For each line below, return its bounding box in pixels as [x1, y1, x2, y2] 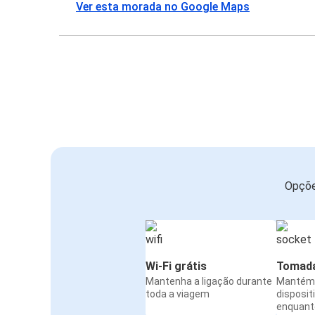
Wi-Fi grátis [146, 259, 207, 274]
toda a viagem [146, 288, 210, 300]
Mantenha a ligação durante [146, 276, 272, 288]
